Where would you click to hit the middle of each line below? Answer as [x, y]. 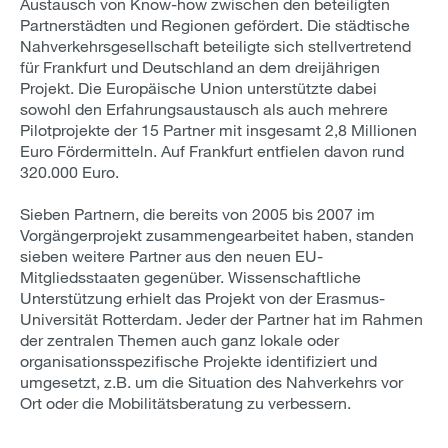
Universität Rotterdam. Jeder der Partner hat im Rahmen [221, 318]
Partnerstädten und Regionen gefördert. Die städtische [215, 24]
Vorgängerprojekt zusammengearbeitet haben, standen [217, 234]
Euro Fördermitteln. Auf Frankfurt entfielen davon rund [212, 150]
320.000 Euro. [69, 171]
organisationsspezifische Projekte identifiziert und [198, 360]
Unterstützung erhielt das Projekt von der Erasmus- [202, 297]
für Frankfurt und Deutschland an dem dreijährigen [200, 66]
